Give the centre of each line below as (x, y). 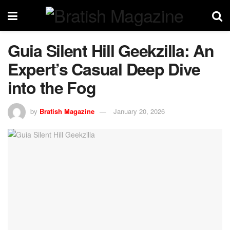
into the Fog (52, 87)
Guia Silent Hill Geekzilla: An (111, 50)
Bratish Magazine (67, 111)
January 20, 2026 (139, 111)
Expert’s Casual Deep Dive (104, 69)
